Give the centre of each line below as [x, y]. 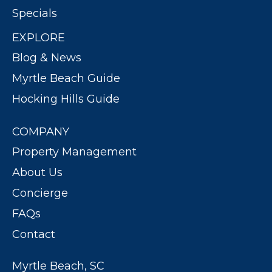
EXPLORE [39, 38]
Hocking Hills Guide [66, 99]
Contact [34, 235]
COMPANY [41, 132]
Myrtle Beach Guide [66, 79]
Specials [35, 14]
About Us [37, 173]
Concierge [40, 193]
